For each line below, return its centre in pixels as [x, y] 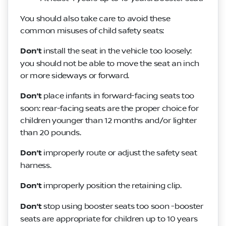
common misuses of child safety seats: [92, 31]
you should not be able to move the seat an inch [110, 63]
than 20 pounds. [51, 132]
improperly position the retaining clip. [112, 185]
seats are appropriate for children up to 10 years [109, 219]
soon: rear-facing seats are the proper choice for [109, 108]
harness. [36, 165]
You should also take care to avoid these [95, 18]
